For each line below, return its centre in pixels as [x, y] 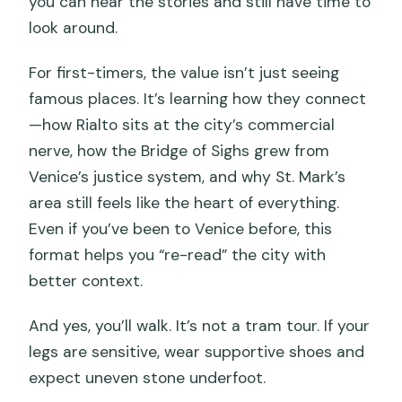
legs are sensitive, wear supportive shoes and [197, 352]
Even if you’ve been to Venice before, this [181, 229]
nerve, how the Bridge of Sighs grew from [179, 151]
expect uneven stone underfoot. [148, 378]
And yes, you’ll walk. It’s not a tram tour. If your [200, 326]
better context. [86, 281]
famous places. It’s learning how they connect [198, 99]
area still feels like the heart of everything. [184, 203]
